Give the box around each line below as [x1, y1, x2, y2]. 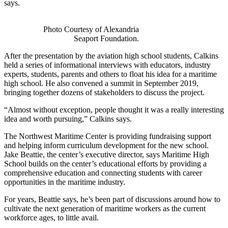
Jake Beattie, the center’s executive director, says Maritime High [4, 150, 209, 159]
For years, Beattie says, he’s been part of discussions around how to [4, 195, 220, 204]
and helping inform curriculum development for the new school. [4, 141, 209, 150]
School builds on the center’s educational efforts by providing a [4, 159, 207, 168]
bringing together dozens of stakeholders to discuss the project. [4, 88, 205, 97]
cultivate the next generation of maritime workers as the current [4, 204, 206, 213]
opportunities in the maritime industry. [4, 178, 125, 187]
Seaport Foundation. [74, 34, 139, 43]
